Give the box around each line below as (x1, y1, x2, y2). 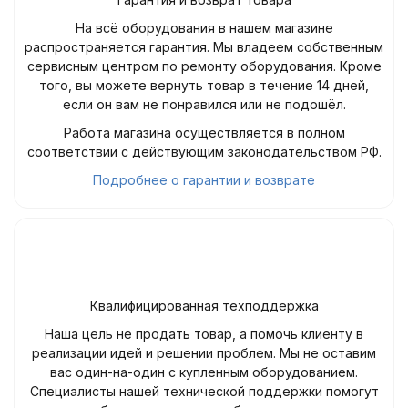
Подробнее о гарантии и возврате (93, 172, 315, 188)
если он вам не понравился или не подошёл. (62, 97, 346, 112)
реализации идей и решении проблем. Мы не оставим (32, 345, 376, 361)
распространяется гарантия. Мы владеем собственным (25, 39, 383, 55)
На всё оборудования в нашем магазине (75, 20, 333, 36)
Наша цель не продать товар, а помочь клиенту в (45, 326, 363, 342)
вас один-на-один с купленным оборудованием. (50, 364, 358, 380)
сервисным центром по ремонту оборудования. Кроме (26, 58, 382, 74)
